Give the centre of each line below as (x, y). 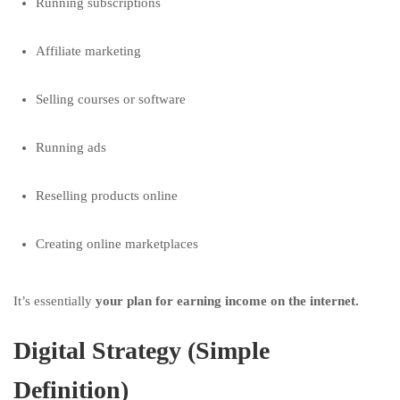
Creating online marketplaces (117, 244)
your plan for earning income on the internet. (227, 301)
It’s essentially (54, 301)
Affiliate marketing (88, 51)
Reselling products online (107, 196)
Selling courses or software (111, 99)
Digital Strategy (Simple (142, 350)
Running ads (71, 147)
